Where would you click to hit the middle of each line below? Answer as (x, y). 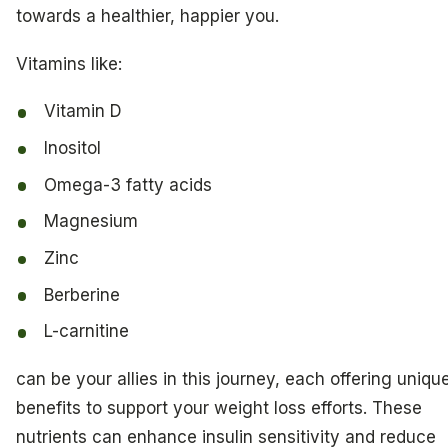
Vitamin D (83, 111)
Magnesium (91, 221)
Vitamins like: (69, 63)
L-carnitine (87, 331)
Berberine (82, 294)
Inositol (73, 147)
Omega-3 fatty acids (128, 184)
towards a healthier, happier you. (147, 15)
